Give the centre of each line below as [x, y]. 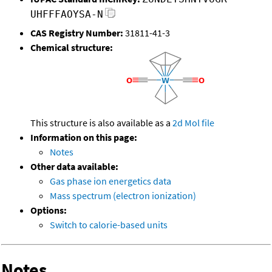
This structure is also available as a [101, 123]
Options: [49, 210]
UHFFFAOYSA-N [67, 15]
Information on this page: [84, 138]
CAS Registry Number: [77, 33]
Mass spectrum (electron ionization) [123, 196]
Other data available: [74, 167]
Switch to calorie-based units [109, 225]
